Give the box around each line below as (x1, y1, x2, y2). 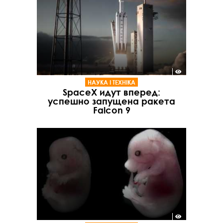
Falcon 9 (93, 104, 130, 115)
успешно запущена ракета (48, 95, 175, 107)
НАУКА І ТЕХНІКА (88, 78, 135, 86)
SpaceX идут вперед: (63, 86, 160, 98)
